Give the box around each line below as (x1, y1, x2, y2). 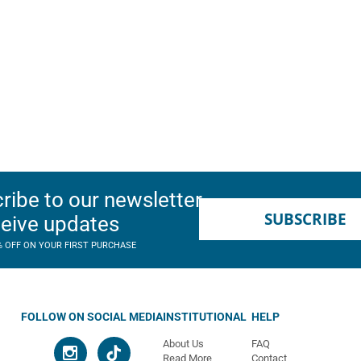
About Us (163, 338, 204, 350)
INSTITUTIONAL (163, 310, 247, 323)
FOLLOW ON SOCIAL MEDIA (21, 310, 163, 323)
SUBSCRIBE (263, 209, 346, 230)
